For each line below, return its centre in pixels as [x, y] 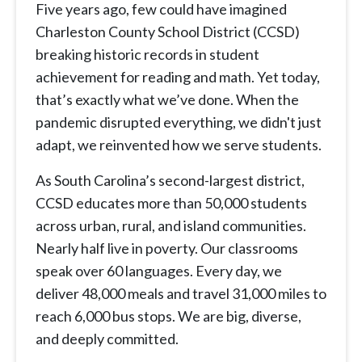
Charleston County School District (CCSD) [168, 32]
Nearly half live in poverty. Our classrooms [167, 248]
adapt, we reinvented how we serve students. [179, 145]
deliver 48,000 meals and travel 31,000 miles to [181, 294]
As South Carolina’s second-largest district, [170, 181]
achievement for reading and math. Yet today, [178, 77]
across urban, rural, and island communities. [171, 226]
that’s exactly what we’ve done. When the [167, 100]
